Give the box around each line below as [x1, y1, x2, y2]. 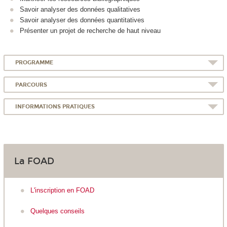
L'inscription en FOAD [30, 186, 94, 195]
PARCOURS [15, 81, 48, 88]
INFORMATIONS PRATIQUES [15, 103, 95, 110]
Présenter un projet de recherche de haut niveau [20, 26, 161, 34]
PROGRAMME [15, 59, 54, 66]
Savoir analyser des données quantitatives [20, 16, 146, 24]
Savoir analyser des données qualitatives [20, 5, 140, 13]
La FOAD [14, 156, 54, 167]
